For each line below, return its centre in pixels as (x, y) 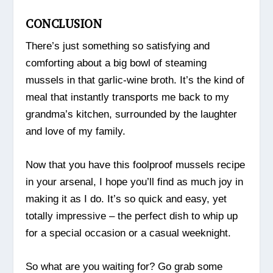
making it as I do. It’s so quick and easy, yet (126, 199)
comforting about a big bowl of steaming (116, 63)
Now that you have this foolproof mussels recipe (136, 165)
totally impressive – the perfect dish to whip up (132, 216)
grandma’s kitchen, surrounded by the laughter (132, 114)
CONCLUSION (64, 24)
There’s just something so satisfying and (118, 46)
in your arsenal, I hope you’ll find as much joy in (135, 182)
